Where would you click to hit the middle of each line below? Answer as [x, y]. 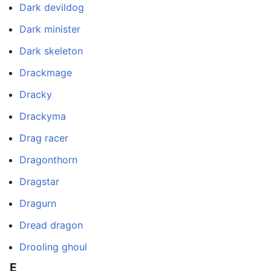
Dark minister [50, 29]
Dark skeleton [51, 51]
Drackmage [46, 72]
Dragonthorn [48, 159]
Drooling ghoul [53, 247]
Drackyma [43, 116]
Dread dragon [51, 225]
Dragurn [38, 203]
